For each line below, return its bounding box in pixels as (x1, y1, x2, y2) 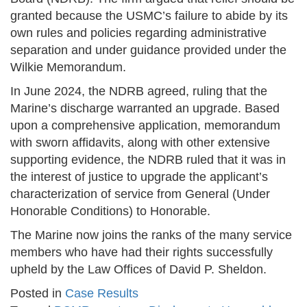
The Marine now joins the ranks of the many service (10, 228, 292, 243)
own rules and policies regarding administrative (10, 26, 267, 40)
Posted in (10, 286, 65, 301)
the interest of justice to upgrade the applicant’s (10, 170, 268, 184)
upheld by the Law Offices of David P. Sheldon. (10, 262, 267, 277)
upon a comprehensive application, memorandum (10, 119, 280, 133)
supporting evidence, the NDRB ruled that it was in (10, 153, 286, 167)
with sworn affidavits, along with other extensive (10, 136, 270, 150)
